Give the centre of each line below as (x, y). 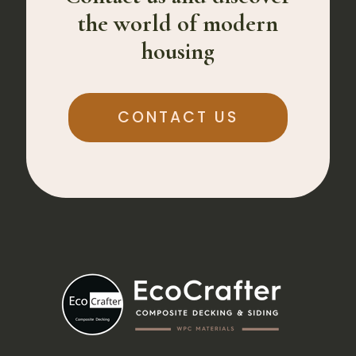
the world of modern (178, 23)
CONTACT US (178, 117)
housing (178, 51)
